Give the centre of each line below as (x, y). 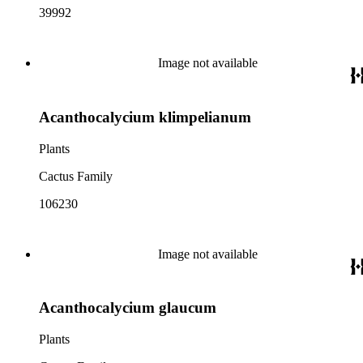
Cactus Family (76, 176)
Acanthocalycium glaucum (128, 308)
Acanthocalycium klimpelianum (145, 117)
